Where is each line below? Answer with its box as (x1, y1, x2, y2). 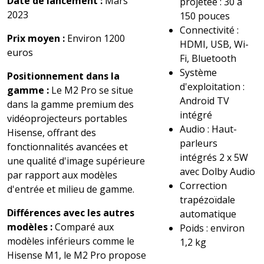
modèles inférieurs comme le (7, 235, 134, 248)
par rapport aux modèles (7, 169, 117, 182)
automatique (180, 207, 237, 221)
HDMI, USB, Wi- (180, 38, 249, 51)
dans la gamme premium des (7, 98, 134, 111)
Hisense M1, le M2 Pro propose (7, 249, 146, 262)
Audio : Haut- (180, 123, 237, 136)
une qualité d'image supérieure (7, 154, 145, 168)
